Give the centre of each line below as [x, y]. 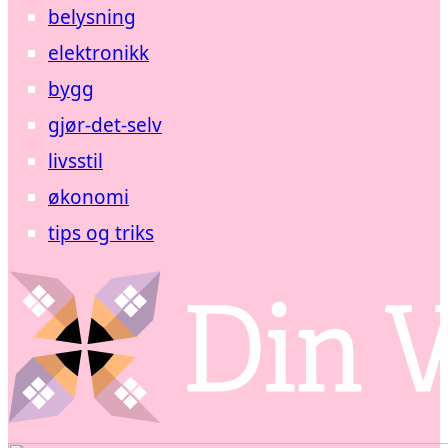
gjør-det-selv [105, 124]
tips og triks [101, 232]
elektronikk [98, 52]
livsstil [75, 160]
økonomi [88, 196]
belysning [92, 16]
